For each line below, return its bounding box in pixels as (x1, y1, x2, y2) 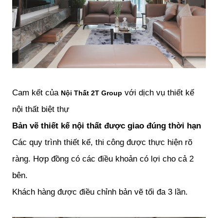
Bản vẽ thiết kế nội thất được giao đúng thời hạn (12, 121, 201, 131)
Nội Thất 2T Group (61, 89, 122, 97)
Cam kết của (12, 88, 61, 98)
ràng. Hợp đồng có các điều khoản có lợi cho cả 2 (12, 154, 194, 164)
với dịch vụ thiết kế (122, 88, 194, 98)
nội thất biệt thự (12, 105, 69, 114)
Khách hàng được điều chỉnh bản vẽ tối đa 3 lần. (12, 187, 188, 197)
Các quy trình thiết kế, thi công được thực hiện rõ (12, 138, 192, 147)
